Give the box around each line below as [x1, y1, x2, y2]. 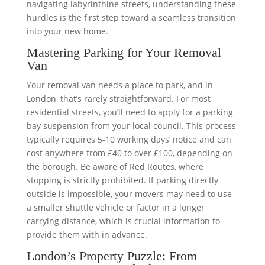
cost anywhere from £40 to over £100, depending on [26, 147, 232, 159]
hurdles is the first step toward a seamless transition [26, 12, 236, 23]
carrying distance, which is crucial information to [26, 215, 220, 227]
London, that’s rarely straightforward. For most [26, 93, 211, 104]
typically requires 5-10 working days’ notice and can [26, 134, 231, 145]
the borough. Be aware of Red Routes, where [26, 161, 203, 172]
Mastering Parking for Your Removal [26, 45, 221, 60]
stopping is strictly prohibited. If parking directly [26, 174, 218, 186]
